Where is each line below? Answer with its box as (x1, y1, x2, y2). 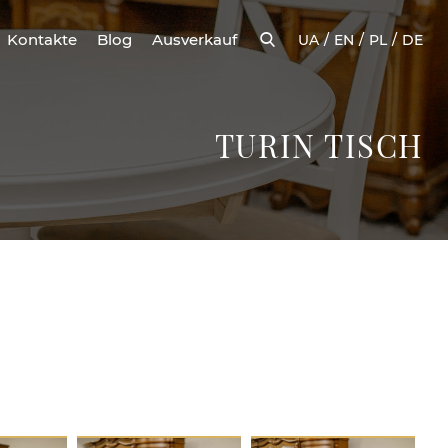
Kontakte (7, 30, 77, 49)
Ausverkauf (152, 30, 237, 49)
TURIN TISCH (214, 124, 423, 166)
